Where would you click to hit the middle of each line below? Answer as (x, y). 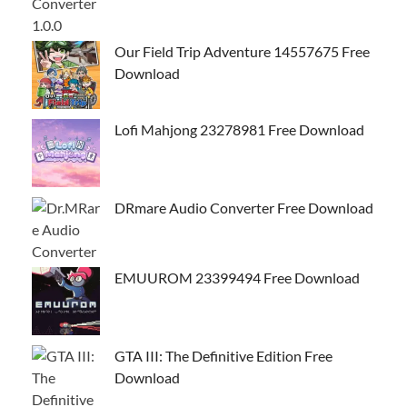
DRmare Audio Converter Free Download (244, 207)
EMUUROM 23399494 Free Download (237, 277)
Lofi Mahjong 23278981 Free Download (239, 129)
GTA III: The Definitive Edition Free (223, 355)
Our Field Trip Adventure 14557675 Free (242, 51)
